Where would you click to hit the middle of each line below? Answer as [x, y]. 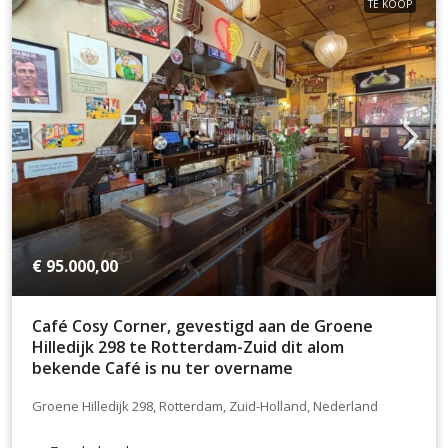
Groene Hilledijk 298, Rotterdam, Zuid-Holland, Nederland [205, 406]
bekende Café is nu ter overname [162, 367]
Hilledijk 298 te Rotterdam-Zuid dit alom [188, 346]
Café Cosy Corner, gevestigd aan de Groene [202, 325]
